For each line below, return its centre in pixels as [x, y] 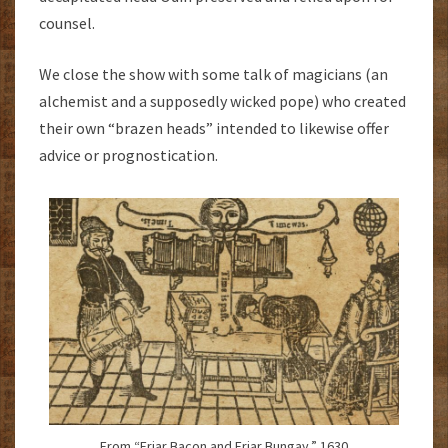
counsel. [67, 23]
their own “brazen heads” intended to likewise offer [214, 128]
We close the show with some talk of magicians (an [213, 74]
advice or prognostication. [128, 155]
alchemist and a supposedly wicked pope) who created [222, 101]
